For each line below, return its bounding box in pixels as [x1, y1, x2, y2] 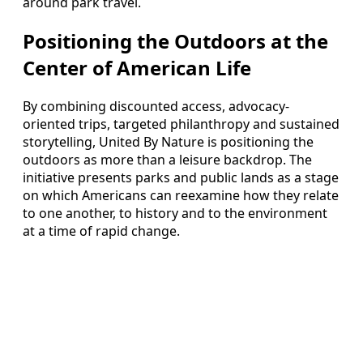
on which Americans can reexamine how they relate [23, 186, 339, 204]
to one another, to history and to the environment [23, 203, 327, 222]
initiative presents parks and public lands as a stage [23, 168, 339, 186]
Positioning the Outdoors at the [23, 27, 328, 54]
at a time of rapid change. [23, 221, 180, 240]
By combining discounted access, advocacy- [23, 96, 289, 115]
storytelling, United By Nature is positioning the [23, 132, 314, 151]
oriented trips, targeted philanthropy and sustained [23, 114, 340, 133]
